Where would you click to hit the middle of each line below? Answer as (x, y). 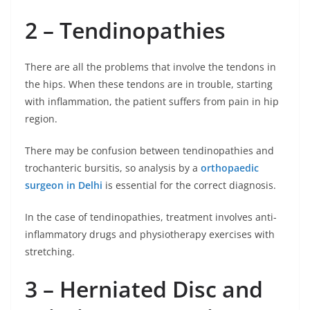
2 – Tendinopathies (128, 30)
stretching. (50, 252)
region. (41, 119)
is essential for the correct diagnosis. (189, 185)
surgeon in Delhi (64, 185)
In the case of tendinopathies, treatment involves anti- (151, 217)
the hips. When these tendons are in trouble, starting (149, 84)
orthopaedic (230, 168)
